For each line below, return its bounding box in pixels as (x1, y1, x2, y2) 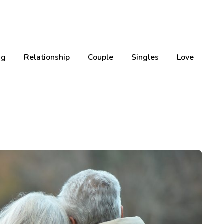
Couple (88, 52, 113, 63)
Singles (131, 52, 159, 63)
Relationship (24, 52, 70, 63)
